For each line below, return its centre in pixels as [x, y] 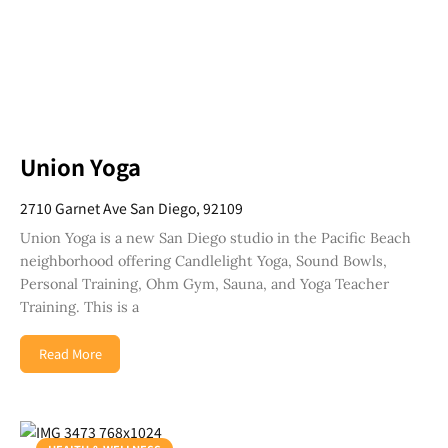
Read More [70, 353]
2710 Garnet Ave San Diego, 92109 [131, 207]
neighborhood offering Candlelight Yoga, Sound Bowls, [203, 260]
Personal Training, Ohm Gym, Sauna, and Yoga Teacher [204, 283]
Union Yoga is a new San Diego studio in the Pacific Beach [215, 237]
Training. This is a [79, 306]
